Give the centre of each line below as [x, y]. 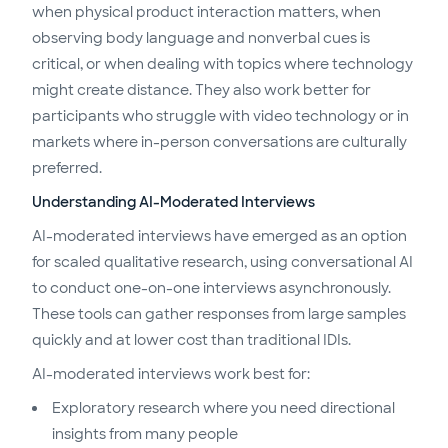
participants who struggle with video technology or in [220, 116]
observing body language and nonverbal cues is [201, 38]
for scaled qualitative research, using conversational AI [222, 262]
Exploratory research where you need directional [223, 408]
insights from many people [145, 434]
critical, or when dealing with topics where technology [222, 64]
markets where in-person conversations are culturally [219, 142]
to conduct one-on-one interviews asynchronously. [211, 288]
